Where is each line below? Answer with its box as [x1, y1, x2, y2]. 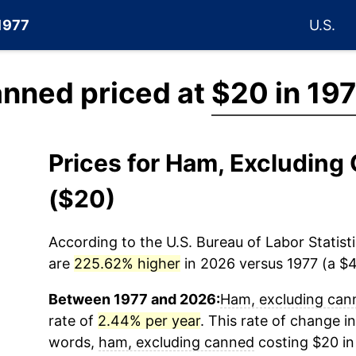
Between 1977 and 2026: [48, 291, 220, 308]
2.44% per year [97, 312, 200, 329]
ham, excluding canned [98, 334, 254, 350]
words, [48, 334, 99, 350]
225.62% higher [73, 255, 180, 272]
